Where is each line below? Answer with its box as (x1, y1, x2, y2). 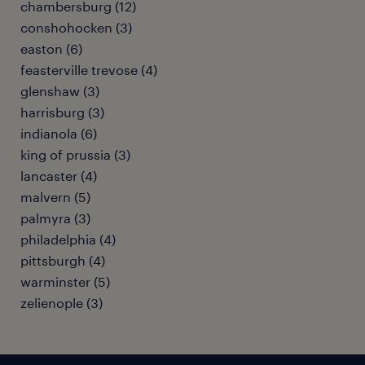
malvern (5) (20, 189, 90, 204)
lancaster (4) (20, 168, 97, 183)
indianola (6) (20, 125, 97, 141)
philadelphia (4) (20, 231, 116, 247)
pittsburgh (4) (20, 253, 105, 268)
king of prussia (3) (20, 147, 130, 162)
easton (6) (20, 41, 82, 56)
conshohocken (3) (20, 20, 132, 35)
